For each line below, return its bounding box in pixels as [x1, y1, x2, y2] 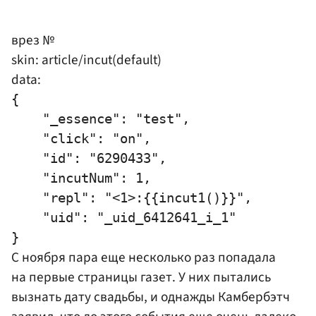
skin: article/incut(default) [11, 49, 162, 70]
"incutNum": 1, [11, 169, 151, 186]
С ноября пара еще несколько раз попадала [11, 247, 276, 267]
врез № [11, 30, 54, 50]
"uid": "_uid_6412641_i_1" [11, 209, 236, 226]
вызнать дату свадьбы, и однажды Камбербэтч [11, 286, 290, 307]
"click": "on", [11, 130, 151, 147]
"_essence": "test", [11, 110, 190, 127]
